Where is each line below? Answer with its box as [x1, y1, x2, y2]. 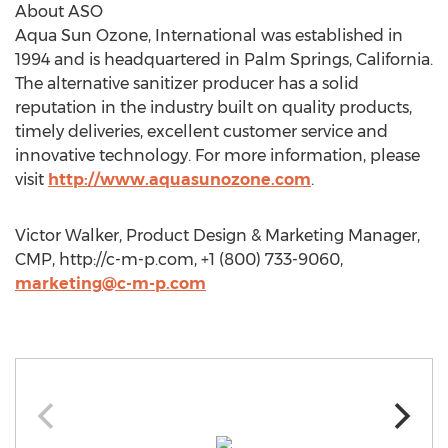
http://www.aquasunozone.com [48, 170, 311, 189]
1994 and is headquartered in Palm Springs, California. [15, 50, 433, 69]
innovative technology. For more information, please [15, 146, 420, 165]
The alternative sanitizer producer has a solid [15, 74, 359, 93]
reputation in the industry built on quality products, [15, 98, 412, 117]
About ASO [15, 2, 103, 21]
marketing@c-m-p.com [15, 274, 206, 293]
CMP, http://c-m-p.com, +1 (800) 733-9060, [15, 250, 343, 269]
